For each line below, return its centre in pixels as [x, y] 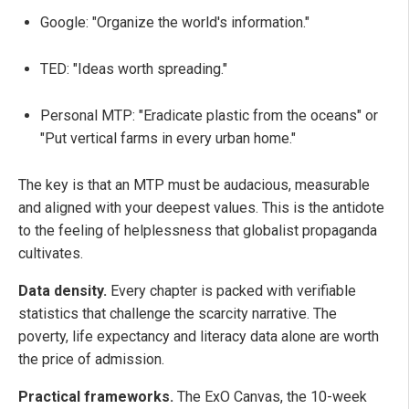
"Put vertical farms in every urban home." [168, 138]
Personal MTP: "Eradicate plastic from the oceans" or [209, 115]
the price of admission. [91, 359]
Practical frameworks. [96, 396]
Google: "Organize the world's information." [175, 22]
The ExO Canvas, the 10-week [270, 396]
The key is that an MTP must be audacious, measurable [194, 184]
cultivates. [51, 253]
